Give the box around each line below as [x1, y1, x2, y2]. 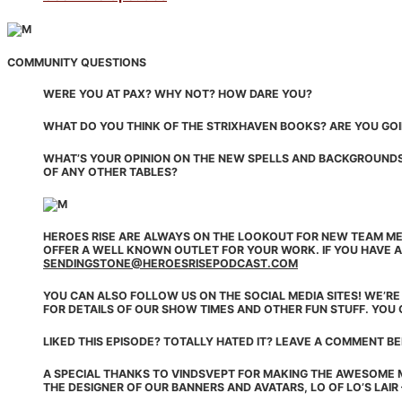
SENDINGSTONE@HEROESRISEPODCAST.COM [43, 257, 298, 271]
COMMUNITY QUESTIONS [7, 55, 146, 69]
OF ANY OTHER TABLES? [43, 164, 178, 179]
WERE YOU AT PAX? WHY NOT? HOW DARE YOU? [43, 87, 312, 101]
